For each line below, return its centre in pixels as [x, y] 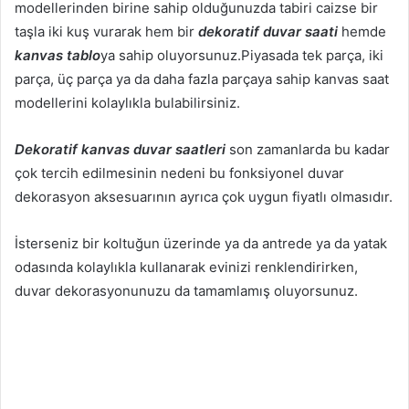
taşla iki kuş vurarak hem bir [106, 31]
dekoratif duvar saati [268, 31]
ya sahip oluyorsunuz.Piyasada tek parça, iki [242, 55]
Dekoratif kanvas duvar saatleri [120, 149]
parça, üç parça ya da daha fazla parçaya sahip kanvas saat [202, 79]
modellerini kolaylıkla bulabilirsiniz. [127, 103]
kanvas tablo [58, 55]
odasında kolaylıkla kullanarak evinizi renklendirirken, [186, 267]
